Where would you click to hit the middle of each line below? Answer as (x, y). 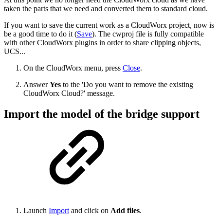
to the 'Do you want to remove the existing (127, 84)
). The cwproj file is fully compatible (148, 34)
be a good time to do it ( (40, 34)
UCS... (15, 51)
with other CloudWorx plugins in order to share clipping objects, (102, 42)
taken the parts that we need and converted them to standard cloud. (106, 8)
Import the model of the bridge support (102, 114)
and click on (90, 210)
